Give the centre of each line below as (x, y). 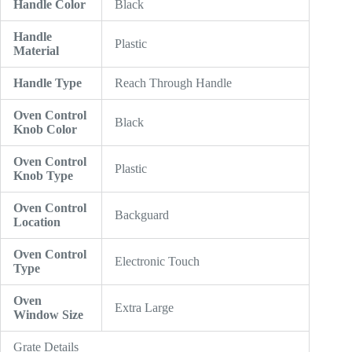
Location (37, 222)
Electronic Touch (157, 262)
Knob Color (45, 130)
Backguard (142, 215)
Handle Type (48, 83)
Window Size (48, 315)
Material (36, 51)
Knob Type (43, 176)
